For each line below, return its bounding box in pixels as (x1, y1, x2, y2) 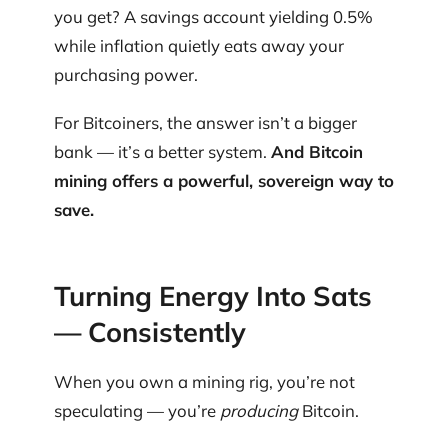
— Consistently (54, 315, 246, 350)
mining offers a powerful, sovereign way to (54, 169, 394, 191)
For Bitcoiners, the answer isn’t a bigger (54, 111, 357, 133)
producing (220, 399, 298, 421)
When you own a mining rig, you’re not (54, 370, 355, 392)
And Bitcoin (271, 140, 363, 162)
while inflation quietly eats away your (54, 35, 344, 57)
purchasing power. (54, 64, 198, 86)
